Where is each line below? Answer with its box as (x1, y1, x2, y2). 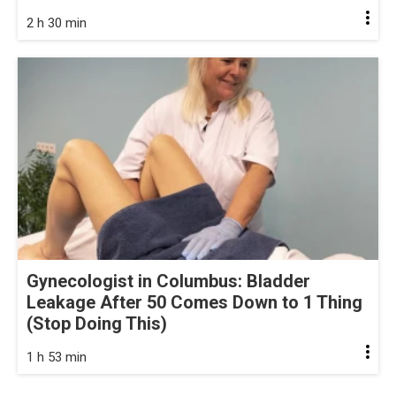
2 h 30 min (27, 14, 87, 31)
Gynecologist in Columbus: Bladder (27, 270, 310, 293)
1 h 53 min (27, 349, 87, 366)
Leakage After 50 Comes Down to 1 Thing (27, 292, 362, 314)
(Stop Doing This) (27, 313, 167, 335)
